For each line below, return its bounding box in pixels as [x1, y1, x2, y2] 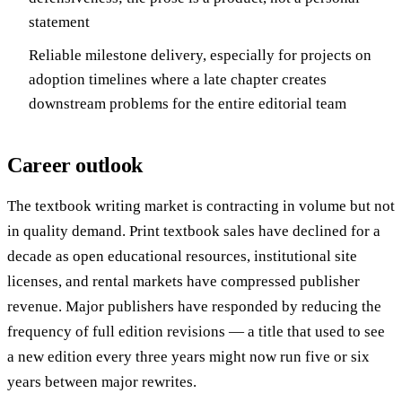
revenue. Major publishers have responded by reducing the [7, 297, 381, 315]
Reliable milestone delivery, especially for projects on [29, 46, 371, 64]
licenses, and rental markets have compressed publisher [7, 272, 360, 290]
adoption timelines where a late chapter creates [29, 70, 327, 88]
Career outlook [7, 153, 143, 177]
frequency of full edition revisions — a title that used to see [7, 322, 385, 340]
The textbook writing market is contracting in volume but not [7, 197, 395, 214]
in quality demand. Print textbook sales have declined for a [7, 222, 380, 240]
